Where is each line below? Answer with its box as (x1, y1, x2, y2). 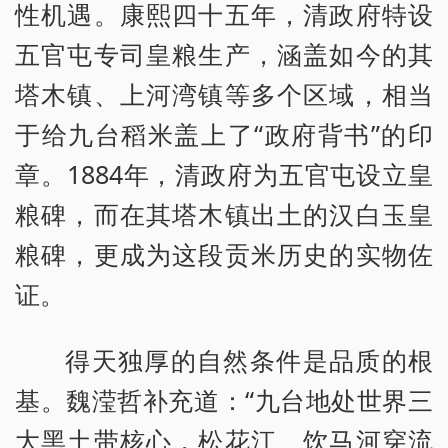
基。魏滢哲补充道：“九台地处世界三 (15, 382, 433, 417)
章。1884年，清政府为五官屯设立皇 (15, 156, 433, 191)
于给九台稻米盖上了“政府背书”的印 (15, 116, 433, 151)
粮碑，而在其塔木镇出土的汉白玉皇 (15, 196, 433, 231)
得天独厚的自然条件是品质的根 (65, 342, 433, 377)
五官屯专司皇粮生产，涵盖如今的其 (15, 36, 433, 71)
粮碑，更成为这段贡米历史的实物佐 (15, 236, 433, 271)
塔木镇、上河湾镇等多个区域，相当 (15, 76, 433, 111)
